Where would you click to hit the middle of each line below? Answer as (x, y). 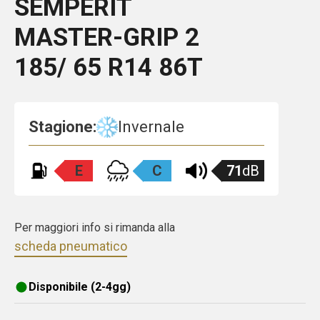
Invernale (151, 127)
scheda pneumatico (71, 246)
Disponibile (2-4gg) (80, 287)
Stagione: (62, 127)
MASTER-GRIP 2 (107, 37)
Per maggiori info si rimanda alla (95, 228)
